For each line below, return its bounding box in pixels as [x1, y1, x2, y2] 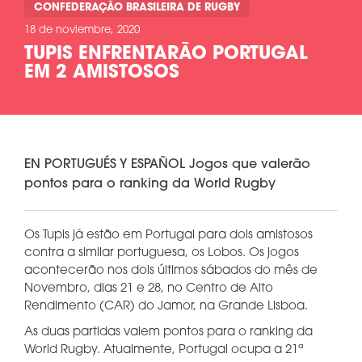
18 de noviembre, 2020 [24, 25, 140, 36]
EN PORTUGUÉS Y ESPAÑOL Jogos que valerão [24, 158, 310, 171]
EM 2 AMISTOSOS [24, 64, 179, 82]
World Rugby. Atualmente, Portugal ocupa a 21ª [24, 344, 304, 356]
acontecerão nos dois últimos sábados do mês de [24, 265, 318, 277]
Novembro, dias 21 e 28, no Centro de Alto [24, 283, 273, 295]
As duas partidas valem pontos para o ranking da [24, 326, 313, 339]
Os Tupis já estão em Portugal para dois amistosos [24, 229, 313, 242]
